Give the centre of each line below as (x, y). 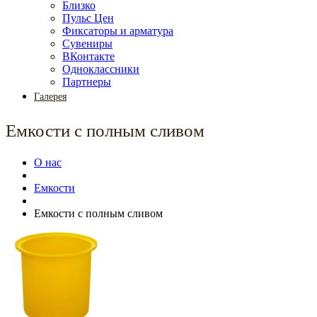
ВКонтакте (88, 57)
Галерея (50, 97)
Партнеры (87, 82)
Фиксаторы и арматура (118, 31)
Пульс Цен (88, 18)
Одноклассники (101, 69)
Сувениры (87, 44)
